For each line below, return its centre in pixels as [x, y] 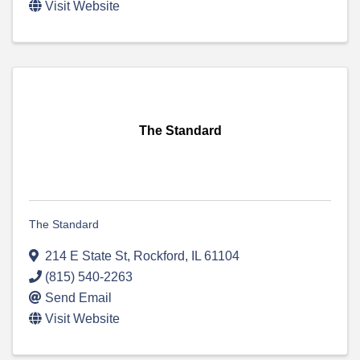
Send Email [78, 298]
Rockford [159, 256]
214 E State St [86, 256]
